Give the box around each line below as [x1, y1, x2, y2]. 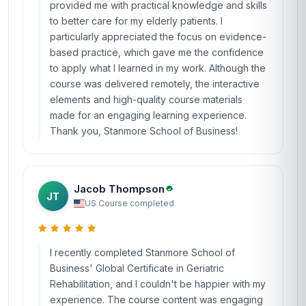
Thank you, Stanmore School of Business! [50, 125, 238, 137]
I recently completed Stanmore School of [50, 247, 235, 258]
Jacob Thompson [74, 182, 165, 195]
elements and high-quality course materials [50, 94, 242, 105]
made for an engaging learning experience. [50, 109, 247, 121]
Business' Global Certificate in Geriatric [50, 262, 224, 274]
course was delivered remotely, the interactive [50, 78, 260, 89]
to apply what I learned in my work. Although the [50, 62, 266, 74]
